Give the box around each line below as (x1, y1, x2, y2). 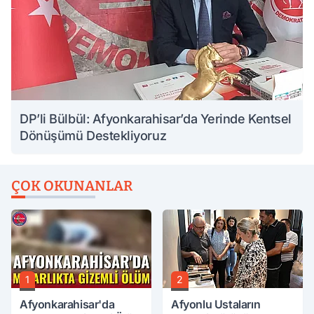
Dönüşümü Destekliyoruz (20, 128, 167, 143)
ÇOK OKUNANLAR (11, 177, 132, 194)
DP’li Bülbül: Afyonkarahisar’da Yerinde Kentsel (20, 111, 292, 126)
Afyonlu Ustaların (171, 297, 261, 311)
